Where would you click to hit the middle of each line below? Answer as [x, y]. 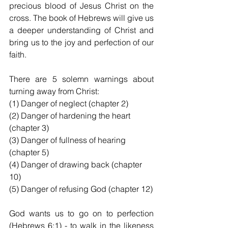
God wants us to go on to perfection [81, 213]
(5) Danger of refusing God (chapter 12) [81, 189]
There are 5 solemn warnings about [81, 79]
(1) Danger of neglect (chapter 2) [69, 104]
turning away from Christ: [54, 91]
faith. [18, 55]
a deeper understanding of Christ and [81, 30]
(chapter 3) [29, 128]
